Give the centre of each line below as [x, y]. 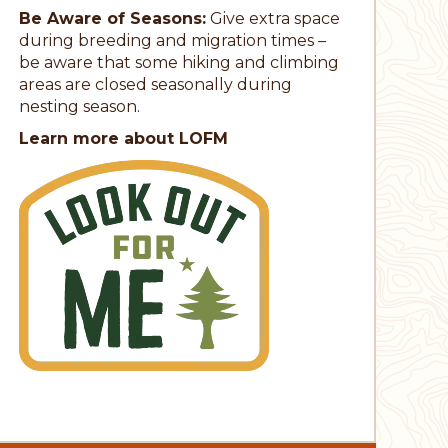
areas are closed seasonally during [155, 84]
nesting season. [81, 106]
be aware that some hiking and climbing [178, 62]
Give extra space [272, 18]
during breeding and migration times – [172, 40]
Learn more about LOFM [123, 138]
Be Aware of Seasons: [112, 18]
